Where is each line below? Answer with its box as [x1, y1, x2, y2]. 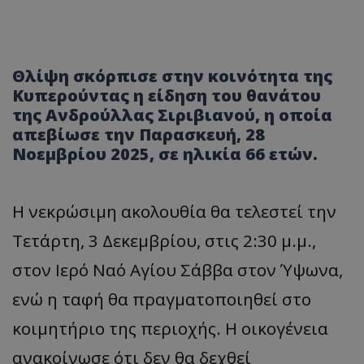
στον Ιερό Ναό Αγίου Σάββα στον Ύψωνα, [12, 258, 343, 282]
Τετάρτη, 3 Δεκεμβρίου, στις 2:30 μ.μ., [12, 229, 316, 253]
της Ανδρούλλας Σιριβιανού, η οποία [12, 104, 332, 127]
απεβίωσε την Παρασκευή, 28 [12, 123, 265, 146]
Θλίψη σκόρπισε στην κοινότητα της [12, 65, 332, 88]
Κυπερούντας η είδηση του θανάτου [12, 84, 321, 107]
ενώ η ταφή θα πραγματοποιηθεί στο [12, 288, 311, 311]
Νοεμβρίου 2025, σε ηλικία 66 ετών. [12, 143, 318, 166]
